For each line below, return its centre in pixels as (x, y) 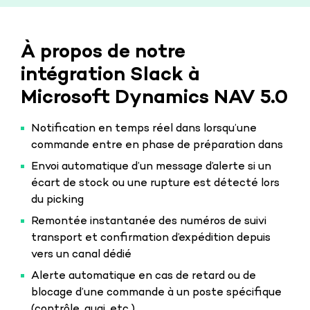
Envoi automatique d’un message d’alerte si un (151, 167)
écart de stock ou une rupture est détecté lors (155, 183)
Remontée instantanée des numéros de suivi (149, 221)
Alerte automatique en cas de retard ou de (144, 276)
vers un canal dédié (81, 255)
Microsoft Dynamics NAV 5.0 (154, 98)
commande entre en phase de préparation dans (157, 145)
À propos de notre (103, 53)
